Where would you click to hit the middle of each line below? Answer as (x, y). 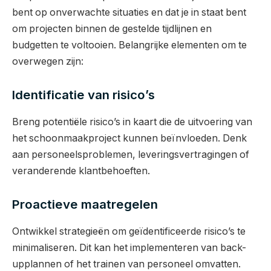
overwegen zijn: (48, 61)
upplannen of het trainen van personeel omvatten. (126, 264)
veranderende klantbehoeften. (81, 171)
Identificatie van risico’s (83, 95)
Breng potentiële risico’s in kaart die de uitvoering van (132, 122)
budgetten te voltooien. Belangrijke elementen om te (129, 45)
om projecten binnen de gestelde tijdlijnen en (112, 28)
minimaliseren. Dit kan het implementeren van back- (129, 247)
